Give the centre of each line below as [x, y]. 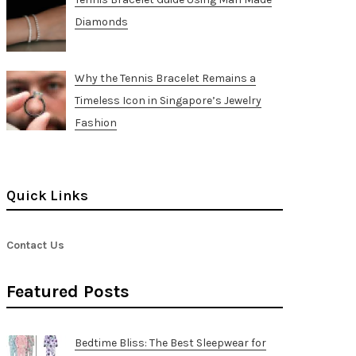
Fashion [95, 123]
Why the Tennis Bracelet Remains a [165, 79]
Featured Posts [68, 291]
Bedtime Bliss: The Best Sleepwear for [170, 342]
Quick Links [47, 195]
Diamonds [101, 21]
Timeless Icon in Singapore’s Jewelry [168, 101]
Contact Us [35, 245]
